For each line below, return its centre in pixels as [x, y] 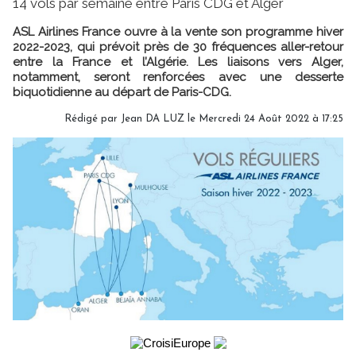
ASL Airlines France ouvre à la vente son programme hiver [178, 31]
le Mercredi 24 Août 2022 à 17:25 [264, 118]
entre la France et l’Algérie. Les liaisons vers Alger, [178, 62]
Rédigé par [93, 118]
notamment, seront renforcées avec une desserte [178, 77]
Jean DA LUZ [153, 118]
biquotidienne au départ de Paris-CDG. [122, 92]
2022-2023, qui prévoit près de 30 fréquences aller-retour [178, 46]
